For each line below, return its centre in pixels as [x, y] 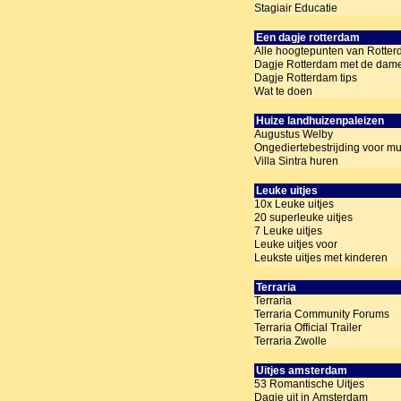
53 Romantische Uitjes [309, 384]
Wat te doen [283, 92]
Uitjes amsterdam [302, 371]
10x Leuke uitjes [294, 205]
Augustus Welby [294, 135]
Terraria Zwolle [290, 341]
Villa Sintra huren [296, 162]
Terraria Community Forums [322, 315]
